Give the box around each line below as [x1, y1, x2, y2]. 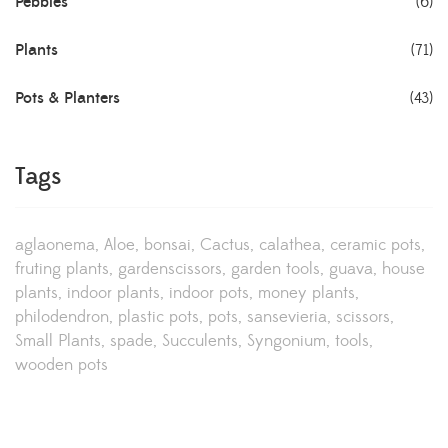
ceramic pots [330, 234, 421, 257]
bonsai [144, 234, 191, 257]
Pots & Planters [15, 88, 120, 109]
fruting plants [15, 258, 109, 281]
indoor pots [169, 282, 249, 305]
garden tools [231, 258, 320, 281]
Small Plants [15, 330, 101, 353]
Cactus [200, 234, 250, 257]
